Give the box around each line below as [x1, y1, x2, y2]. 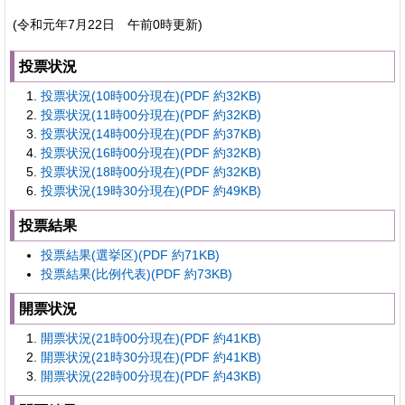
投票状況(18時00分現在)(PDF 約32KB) [40, 164, 261, 179]
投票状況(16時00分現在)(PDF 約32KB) [40, 145, 261, 160]
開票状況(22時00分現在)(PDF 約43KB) [40, 368, 261, 383]
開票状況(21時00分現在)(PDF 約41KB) [40, 330, 261, 345]
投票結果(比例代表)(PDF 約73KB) [40, 266, 232, 281]
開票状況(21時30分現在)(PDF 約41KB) [40, 349, 261, 364]
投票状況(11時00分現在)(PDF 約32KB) [40, 107, 261, 122]
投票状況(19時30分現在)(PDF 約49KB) [40, 183, 261, 198]
